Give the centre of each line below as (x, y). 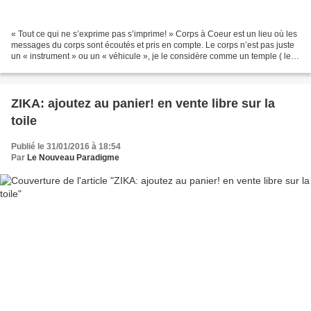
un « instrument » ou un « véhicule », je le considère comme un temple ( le (151, 56)
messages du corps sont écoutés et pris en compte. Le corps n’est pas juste (153, 45)
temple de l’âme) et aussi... (61, 67)
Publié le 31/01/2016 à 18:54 (66, 146)
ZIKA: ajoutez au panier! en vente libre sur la (143, 103)
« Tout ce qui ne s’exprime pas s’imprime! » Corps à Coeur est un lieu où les (154, 34)
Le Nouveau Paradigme (73, 157)
